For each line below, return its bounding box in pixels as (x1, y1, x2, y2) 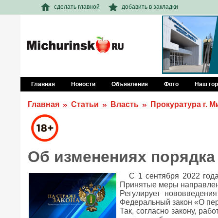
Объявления (111, 81, 148, 88)
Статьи (71, 100, 99, 109)
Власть (110, 100, 139, 109)
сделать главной (54, 3, 100, 10)
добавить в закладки (122, 3, 178, 10)
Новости (71, 81, 95, 88)
